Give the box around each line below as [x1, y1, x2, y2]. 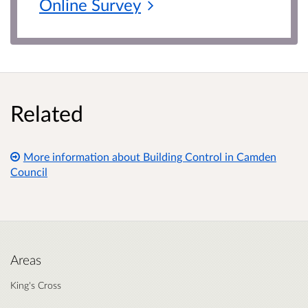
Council [10, 165, 47, 179]
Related [10, 100, 83, 127]
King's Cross [10, 279, 61, 291]
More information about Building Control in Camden [23, 150, 276, 164]
